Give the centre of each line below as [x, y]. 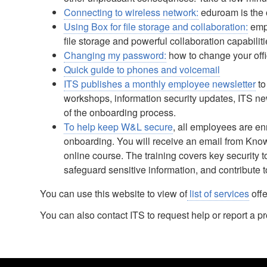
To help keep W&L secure [119, 127]
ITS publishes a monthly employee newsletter [160, 84]
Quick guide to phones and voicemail [142, 69]
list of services [218, 193]
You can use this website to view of [114, 193]
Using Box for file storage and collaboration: [156, 27]
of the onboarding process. [120, 112]
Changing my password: [115, 55]
